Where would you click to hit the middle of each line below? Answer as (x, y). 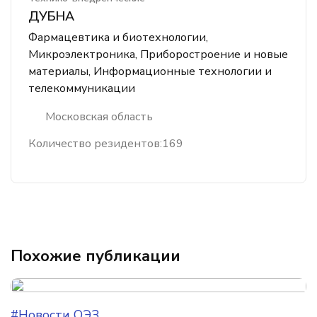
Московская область (99, 117)
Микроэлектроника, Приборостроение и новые (158, 54)
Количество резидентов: (95, 144)
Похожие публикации (96, 256)
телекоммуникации (82, 88)
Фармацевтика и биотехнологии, (118, 38)
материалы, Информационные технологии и (150, 71)
